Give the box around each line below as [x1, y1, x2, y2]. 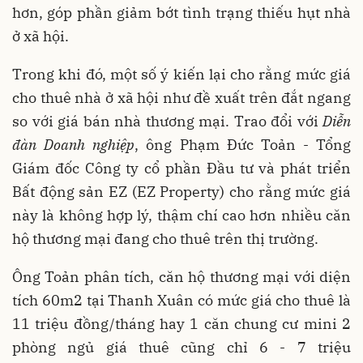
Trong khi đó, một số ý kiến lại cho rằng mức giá [12, 65, 351, 84]
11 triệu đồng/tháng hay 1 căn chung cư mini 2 [12, 314, 351, 334]
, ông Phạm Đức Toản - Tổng [135, 135, 351, 155]
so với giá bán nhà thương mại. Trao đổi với [12, 112, 322, 131]
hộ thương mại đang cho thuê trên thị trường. [12, 229, 318, 249]
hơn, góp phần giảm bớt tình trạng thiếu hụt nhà [12, 3, 351, 23]
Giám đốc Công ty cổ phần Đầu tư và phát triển [12, 159, 351, 178]
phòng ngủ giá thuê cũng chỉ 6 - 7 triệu [12, 338, 351, 357]
